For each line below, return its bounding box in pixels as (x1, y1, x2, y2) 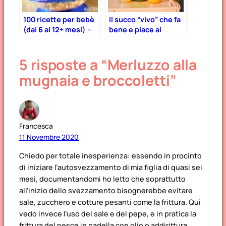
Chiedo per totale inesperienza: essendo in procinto (19, 151, 202, 161)
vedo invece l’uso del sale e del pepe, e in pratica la (19, 209, 196, 219)
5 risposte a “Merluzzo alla (19, 55, 197, 75)
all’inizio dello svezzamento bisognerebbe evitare (19, 186, 193, 196)
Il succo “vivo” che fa (109, 15, 181, 25)
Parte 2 (23, 35, 48, 45)
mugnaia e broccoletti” (19, 71, 177, 91)
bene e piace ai (109, 25, 161, 35)
